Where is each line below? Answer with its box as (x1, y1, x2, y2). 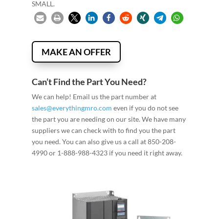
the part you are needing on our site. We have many (31, 115, 186, 124)
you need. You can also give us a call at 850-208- (31, 137, 176, 146)
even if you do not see (111, 104, 178, 112)
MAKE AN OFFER (41, 46, 111, 57)
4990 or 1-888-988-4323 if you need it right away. (31, 149, 182, 157)
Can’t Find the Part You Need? (31, 76, 147, 88)
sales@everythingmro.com (31, 104, 112, 112)
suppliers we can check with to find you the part (31, 126, 175, 135)
